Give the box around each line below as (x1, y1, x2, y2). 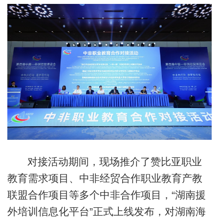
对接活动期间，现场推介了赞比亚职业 (27, 155, 202, 167)
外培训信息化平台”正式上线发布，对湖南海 (7, 205, 206, 217)
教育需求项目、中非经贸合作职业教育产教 (7, 172, 202, 184)
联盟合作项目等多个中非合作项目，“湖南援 (7, 189, 206, 200)
